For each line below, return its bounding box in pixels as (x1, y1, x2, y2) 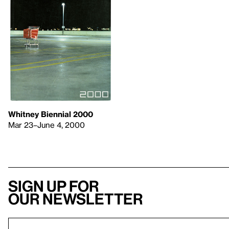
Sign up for (8, 177, 99, 195)
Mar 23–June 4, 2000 (8, 120, 85, 130)
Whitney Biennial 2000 (8, 109, 93, 119)
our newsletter (8, 190, 143, 208)
